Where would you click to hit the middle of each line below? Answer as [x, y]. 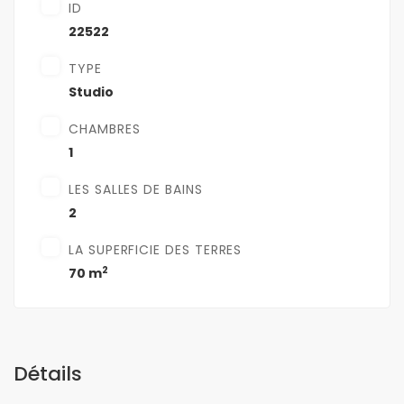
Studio [91, 92]
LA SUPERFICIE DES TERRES [156, 250]
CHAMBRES [105, 129]
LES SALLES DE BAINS [136, 190]
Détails [48, 374]
